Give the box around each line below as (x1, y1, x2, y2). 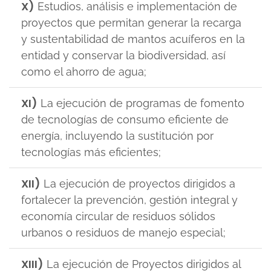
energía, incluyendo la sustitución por (21, 129, 214, 142)
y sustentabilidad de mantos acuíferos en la (21, 33, 245, 45)
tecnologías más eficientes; (21, 146, 161, 158)
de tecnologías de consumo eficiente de (21, 113, 229, 126)
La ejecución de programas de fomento (38, 97, 244, 109)
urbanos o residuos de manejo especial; (21, 226, 226, 239)
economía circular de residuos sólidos (21, 210, 215, 223)
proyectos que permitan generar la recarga (21, 16, 241, 29)
